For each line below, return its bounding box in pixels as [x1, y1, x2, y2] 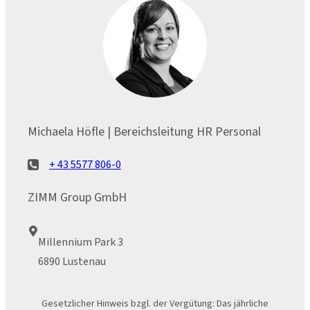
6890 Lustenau [38, 253, 106, 269]
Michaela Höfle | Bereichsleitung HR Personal [28, 122, 261, 140]
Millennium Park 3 [38, 234, 123, 250]
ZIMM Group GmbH [28, 188, 127, 207]
